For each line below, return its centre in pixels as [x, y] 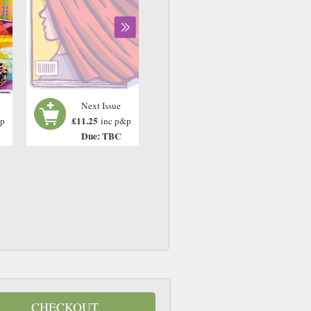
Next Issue [101, 106]
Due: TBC [101, 136]
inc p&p [116, 121]
